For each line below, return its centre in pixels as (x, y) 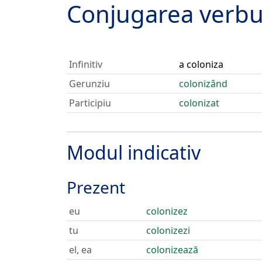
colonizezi (168, 230)
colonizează (172, 250)
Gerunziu (89, 84)
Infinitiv (86, 64)
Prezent (96, 187)
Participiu (90, 103)
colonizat (199, 103)
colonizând (203, 84)
